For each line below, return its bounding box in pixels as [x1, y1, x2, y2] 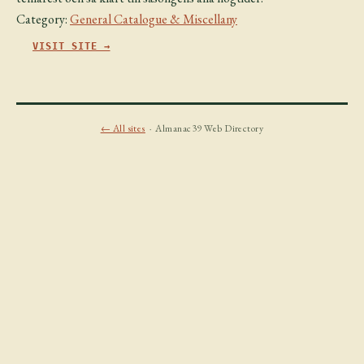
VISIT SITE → [32, 41, 110, 52]
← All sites [100, 122, 145, 135]
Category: [16, 11, 70, 28]
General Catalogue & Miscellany [70, 11, 237, 28]
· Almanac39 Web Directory [145, 122, 264, 135]
